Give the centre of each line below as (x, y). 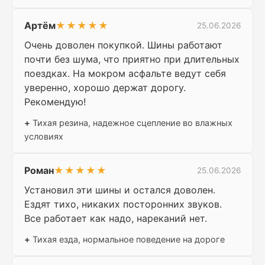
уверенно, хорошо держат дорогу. (105, 88)
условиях (44, 137)
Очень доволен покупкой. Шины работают (123, 45)
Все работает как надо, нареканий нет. (116, 219)
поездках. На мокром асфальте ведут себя (125, 74)
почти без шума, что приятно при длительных (132, 59)
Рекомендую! (55, 102)
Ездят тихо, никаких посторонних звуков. (123, 204)
